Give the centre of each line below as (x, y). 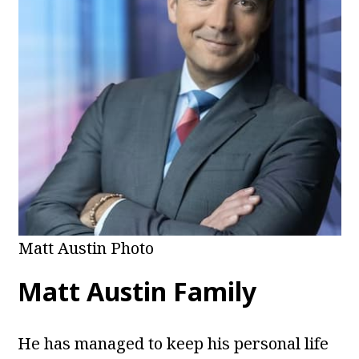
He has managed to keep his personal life (173, 344)
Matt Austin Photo (86, 248)
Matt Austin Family (137, 292)
